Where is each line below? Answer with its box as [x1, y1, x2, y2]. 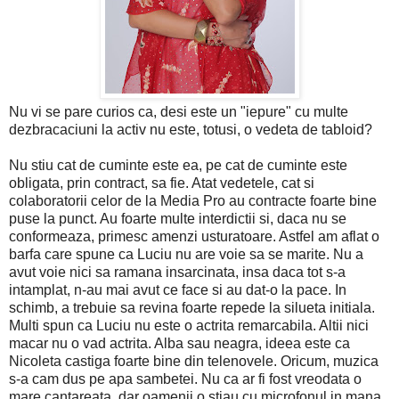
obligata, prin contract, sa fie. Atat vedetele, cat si [9, 175, 314, 191]
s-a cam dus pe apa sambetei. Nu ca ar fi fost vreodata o [9, 370, 362, 387]
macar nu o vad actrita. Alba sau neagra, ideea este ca [9, 335, 350, 351]
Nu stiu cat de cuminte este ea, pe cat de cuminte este [9, 157, 347, 173]
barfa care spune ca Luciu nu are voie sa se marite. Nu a [9, 246, 363, 262]
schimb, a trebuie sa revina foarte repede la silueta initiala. [9, 299, 375, 315]
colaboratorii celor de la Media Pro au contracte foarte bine [9, 192, 377, 208]
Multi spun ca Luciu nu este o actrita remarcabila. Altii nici [9, 317, 369, 333]
